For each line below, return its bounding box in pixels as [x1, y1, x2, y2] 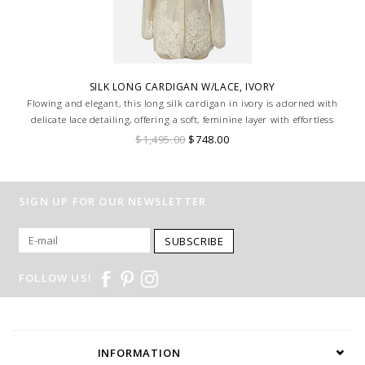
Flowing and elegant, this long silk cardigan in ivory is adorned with [27, 96, 338, 109]
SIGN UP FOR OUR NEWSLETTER [19, 193, 207, 209]
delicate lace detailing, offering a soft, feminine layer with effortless [31, 112, 334, 125]
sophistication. [148, 129, 217, 142]
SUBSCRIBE [165, 233, 224, 248]
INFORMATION [97, 345, 181, 360]
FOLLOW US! [19, 270, 92, 285]
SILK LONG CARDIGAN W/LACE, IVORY [89, 80, 276, 95]
